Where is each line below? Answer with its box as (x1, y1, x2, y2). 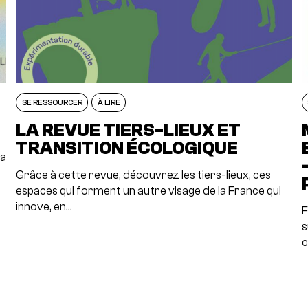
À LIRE (97, 98, 120, 107)
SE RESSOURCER (21, 98, 82, 107)
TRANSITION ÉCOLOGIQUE (16, 138, 239, 159)
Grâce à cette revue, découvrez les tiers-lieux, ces (16, 168, 272, 181)
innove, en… (16, 200, 73, 213)
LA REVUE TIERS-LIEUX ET (16, 120, 241, 141)
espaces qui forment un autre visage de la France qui (16, 184, 282, 197)
